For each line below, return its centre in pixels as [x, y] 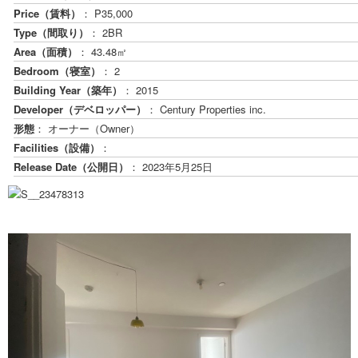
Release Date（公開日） [72, 167]
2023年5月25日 [178, 167]
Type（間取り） [52, 33]
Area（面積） [46, 52]
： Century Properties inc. [207, 109]
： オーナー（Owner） [88, 129]
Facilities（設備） [57, 148]
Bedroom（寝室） [58, 71]
